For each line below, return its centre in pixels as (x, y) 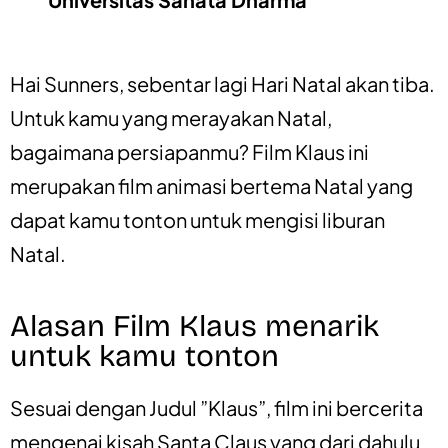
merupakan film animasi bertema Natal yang (211, 185)
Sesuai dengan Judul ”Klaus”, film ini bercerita (216, 407)
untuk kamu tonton (144, 355)
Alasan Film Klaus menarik (194, 325)
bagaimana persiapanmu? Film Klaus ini (189, 151)
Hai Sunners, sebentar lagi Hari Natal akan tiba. (222, 83)
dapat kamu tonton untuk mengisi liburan (197, 219)
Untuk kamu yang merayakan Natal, (171, 117)
